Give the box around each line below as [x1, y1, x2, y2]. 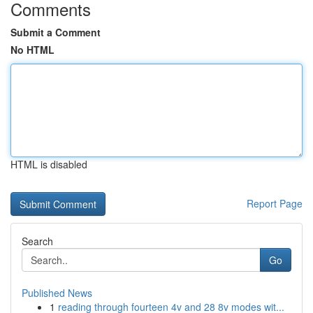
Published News [22, 286, 92, 300]
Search [22, 234, 53, 248]
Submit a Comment [10, 25, 101, 39]
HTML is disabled [10, 157, 87, 171]
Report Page [247, 196, 303, 210]
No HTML [10, 43, 54, 57]
